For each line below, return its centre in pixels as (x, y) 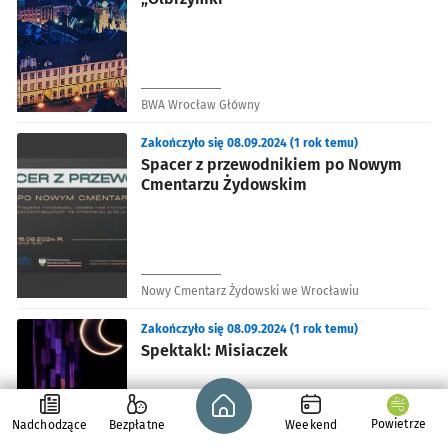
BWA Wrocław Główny (200, 104)
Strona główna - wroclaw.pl (300, 390)
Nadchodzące (49, 425)
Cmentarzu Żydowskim (224, 184)
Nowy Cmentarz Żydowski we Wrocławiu (250, 290)
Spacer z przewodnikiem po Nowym (271, 164)
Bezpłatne (136, 425)
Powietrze (398, 424)
